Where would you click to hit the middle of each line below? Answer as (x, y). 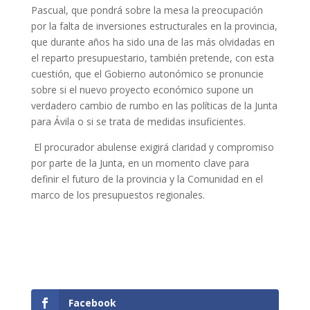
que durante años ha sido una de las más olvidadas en (153, 42)
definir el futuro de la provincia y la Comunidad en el (147, 179)
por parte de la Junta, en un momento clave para (140, 163)
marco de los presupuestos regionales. (118, 195)
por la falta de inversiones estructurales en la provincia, (154, 26)
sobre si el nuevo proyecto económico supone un (142, 90)
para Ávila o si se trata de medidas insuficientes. (138, 121)
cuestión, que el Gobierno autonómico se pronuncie (147, 74)
